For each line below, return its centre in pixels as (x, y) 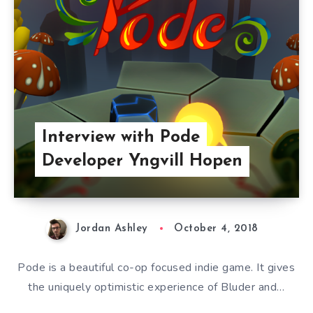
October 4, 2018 (216, 229)
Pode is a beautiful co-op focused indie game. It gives (156, 267)
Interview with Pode (121, 138)
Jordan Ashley (112, 229)
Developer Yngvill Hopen (142, 162)
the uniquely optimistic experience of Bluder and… (156, 287)
